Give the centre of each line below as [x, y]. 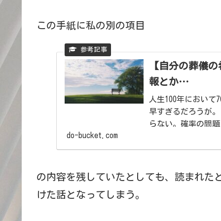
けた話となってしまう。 [93, 194]
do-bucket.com [92, 135]
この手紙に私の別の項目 [93, 25]
